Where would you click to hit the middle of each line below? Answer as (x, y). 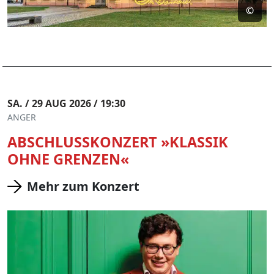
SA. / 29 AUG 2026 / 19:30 (66, 103)
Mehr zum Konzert (83, 186)
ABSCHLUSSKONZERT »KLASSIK (118, 142)
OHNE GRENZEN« (68, 159)
